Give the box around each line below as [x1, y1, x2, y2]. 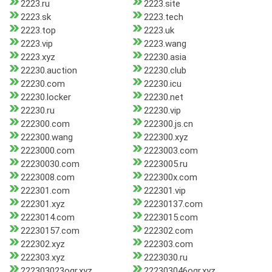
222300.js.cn [143, 118, 193, 130]
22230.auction [21, 65, 77, 76]
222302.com [143, 225, 193, 237]
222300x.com [143, 172, 197, 183]
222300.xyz [143, 132, 188, 143]
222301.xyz [21, 199, 65, 210]
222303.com [143, 239, 193, 250]
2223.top [21, 25, 56, 36]
